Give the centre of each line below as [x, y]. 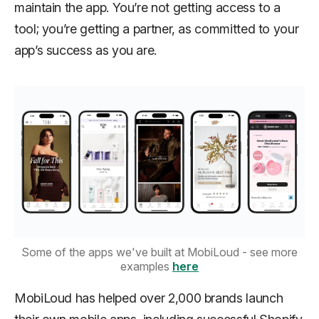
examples [146, 267]
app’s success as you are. [85, 50]
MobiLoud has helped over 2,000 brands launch [149, 298]
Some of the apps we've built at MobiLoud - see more [159, 252]
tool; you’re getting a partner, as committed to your [157, 28]
